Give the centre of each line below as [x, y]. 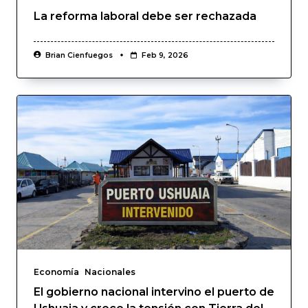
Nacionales [110, 272]
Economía [56, 272]
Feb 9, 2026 [165, 55]
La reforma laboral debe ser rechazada [145, 16]
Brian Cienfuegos [79, 55]
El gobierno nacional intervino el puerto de [154, 291]
